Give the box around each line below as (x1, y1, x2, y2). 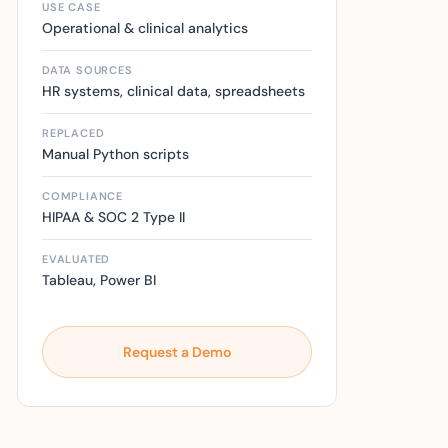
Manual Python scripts (42, 144, 189, 163)
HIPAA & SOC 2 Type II (42, 207, 185, 226)
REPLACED (42, 125, 105, 140)
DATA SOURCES (42, 62, 133, 77)
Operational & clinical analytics (42, 18, 248, 37)
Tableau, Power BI (42, 270, 156, 289)
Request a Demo (123, 342, 231, 361)
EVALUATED (42, 251, 111, 266)
